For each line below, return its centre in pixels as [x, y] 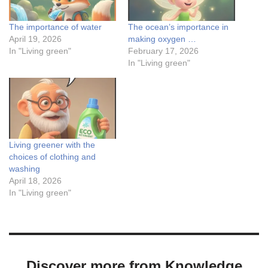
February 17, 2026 [163, 51]
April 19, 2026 [35, 39]
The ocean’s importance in [178, 27]
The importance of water [55, 27]
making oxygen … [162, 39]
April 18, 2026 [35, 180]
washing [25, 168]
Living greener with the [52, 144]
